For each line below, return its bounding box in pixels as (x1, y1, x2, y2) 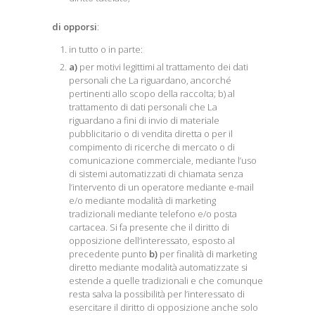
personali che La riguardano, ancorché (69, 74, 231, 86)
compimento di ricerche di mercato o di (69, 141, 235, 153)
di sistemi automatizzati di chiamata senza (69, 167, 243, 180)
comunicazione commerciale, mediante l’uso (69, 154, 257, 167)
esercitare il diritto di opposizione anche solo (69, 301, 258, 314)
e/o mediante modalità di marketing (69, 194, 216, 207)
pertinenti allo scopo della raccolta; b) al (69, 87, 235, 100)
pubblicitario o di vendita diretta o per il (69, 127, 233, 140)
